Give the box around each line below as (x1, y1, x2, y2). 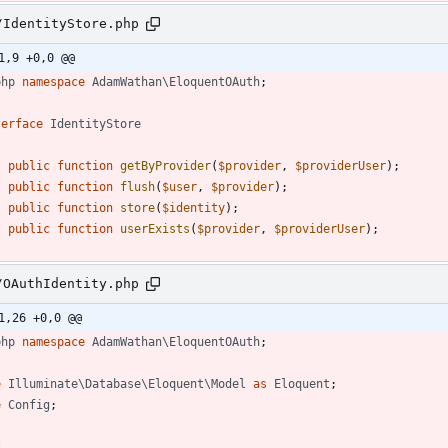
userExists (120, 221, 190, 236)
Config (8, 397, 50, 412)
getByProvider (120, 158, 211, 173)
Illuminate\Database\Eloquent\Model (8, 376, 246, 391)
